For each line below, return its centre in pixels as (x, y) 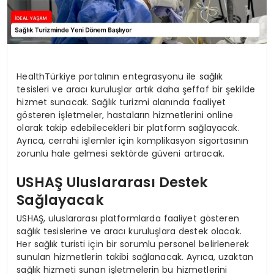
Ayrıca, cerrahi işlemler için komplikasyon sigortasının (133, 140)
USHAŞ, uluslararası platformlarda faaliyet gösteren (128, 218)
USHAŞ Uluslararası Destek (113, 183)
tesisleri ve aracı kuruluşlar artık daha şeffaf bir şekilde (136, 89)
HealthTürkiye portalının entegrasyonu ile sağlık (120, 76)
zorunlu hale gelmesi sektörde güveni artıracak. (121, 153)
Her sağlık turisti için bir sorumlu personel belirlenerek (133, 244)
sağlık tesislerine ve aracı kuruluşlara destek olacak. (129, 231)
